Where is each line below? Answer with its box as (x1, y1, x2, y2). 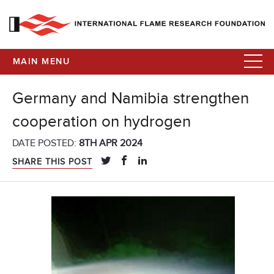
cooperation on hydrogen (12, 113, 191, 131)
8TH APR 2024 (79, 137, 143, 150)
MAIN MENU (13, 57, 70, 66)
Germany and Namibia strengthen (12, 89, 249, 108)
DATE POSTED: (12, 137, 79, 150)
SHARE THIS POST (12, 157, 92, 168)
